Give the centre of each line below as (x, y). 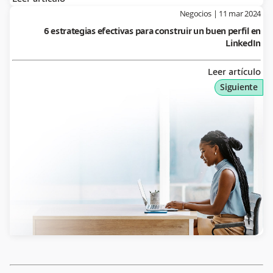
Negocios (196, 13)
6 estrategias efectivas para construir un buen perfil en (152, 31)
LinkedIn (243, 44)
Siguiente (239, 87)
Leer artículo (234, 72)
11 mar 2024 (240, 13)
